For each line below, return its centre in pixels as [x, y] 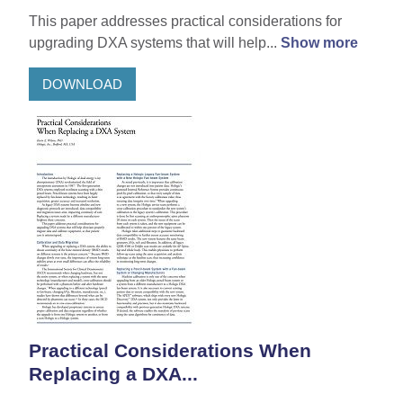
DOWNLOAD [82, 84]
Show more [319, 43]
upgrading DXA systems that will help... [155, 43]
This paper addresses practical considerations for [185, 22]
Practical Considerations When [170, 351]
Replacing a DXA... [113, 374]
